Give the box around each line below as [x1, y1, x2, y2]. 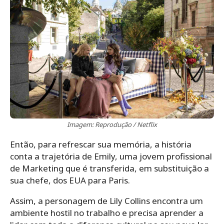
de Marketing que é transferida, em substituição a [10, 162, 209, 174]
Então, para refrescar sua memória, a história [10, 138, 191, 150]
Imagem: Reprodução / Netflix [67, 119, 157, 129]
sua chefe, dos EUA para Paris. [10, 174, 130, 186]
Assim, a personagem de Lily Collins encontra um [10, 194, 203, 206]
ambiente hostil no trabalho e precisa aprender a [10, 206, 203, 218]
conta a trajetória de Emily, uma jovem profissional [10, 150, 212, 162]
